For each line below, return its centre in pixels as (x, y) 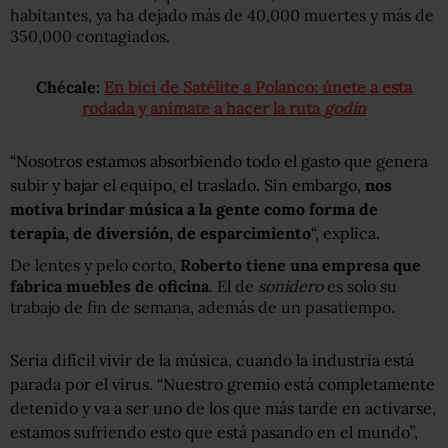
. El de (233, 285)
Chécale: (70, 86)
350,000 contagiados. (90, 35)
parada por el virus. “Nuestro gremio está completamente (222, 383)
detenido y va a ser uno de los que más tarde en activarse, (223, 407)
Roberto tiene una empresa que (300, 264)
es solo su (360, 285)
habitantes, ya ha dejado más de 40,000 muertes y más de (222, 14)
